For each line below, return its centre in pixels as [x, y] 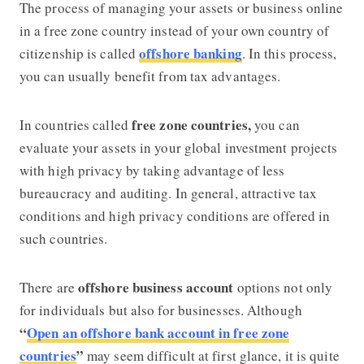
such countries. [66, 238]
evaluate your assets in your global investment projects [178, 147]
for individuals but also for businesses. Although [160, 310]
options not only [285, 287]
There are [48, 287]
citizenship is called [79, 53]
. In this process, [289, 53]
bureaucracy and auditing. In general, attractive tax [168, 193]
